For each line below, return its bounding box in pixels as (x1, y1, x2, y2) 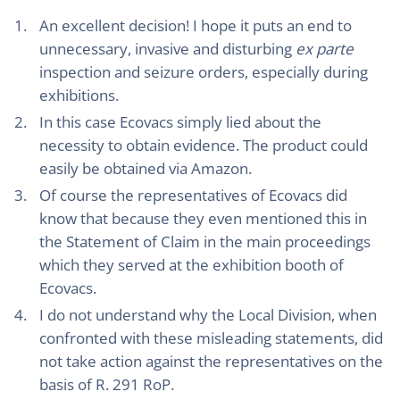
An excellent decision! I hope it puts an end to (39, 15, 352, 36)
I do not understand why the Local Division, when (39, 304, 377, 325)
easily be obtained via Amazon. (39, 158, 252, 179)
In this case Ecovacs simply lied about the (39, 112, 321, 132)
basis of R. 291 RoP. (39, 374, 174, 395)
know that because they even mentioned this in (39, 208, 367, 229)
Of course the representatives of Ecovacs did (39, 185, 347, 205)
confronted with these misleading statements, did (39, 328, 383, 348)
